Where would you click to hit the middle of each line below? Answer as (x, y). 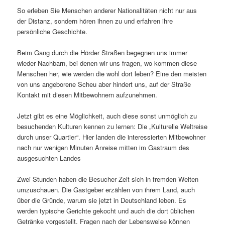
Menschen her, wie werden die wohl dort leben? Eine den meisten (112, 74)
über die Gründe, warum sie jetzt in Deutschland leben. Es (102, 200)
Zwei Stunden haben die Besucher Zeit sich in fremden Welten (108, 179)
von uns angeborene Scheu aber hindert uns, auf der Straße (104, 84)
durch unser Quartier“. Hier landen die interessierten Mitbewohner (111, 137)
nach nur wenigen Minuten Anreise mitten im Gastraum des (103, 148)
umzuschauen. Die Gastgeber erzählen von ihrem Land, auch (106, 190)
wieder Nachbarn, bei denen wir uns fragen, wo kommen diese (107, 63)
